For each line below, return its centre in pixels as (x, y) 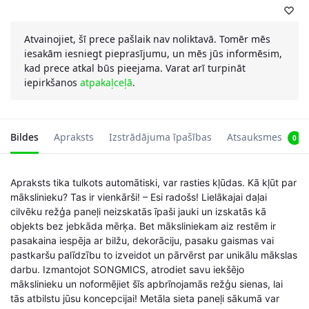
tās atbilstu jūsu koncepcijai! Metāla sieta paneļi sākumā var (145, 298)
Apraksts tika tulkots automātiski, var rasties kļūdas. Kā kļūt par (153, 182)
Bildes (24, 137)
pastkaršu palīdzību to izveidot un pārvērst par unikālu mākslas (154, 255)
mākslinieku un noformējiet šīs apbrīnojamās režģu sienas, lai (147, 283)
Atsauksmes (255, 137)
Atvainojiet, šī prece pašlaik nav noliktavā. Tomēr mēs (147, 39)
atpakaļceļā (106, 82)
